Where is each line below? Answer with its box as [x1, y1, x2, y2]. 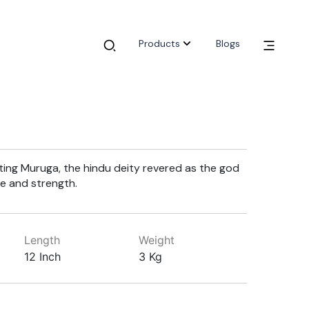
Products [139, 37, 180, 50]
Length [23, 233, 60, 247]
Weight [139, 233, 175, 247]
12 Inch [23, 250, 61, 263]
